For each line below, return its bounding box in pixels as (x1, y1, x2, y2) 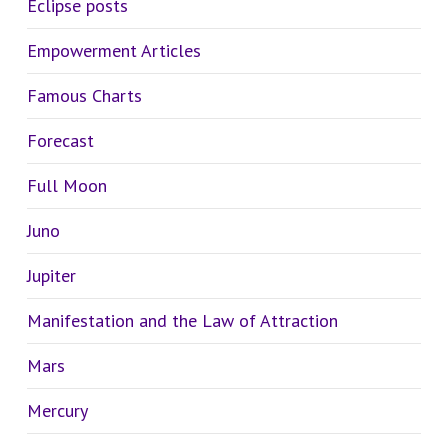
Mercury (26, 399, 88, 423)
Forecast (26, 129, 94, 153)
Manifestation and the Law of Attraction (26, 309, 338, 333)
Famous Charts (26, 84, 142, 108)
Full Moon (26, 174, 107, 198)
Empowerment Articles (26, 39, 201, 63)
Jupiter (26, 264, 76, 288)
